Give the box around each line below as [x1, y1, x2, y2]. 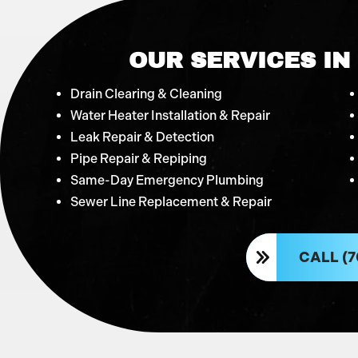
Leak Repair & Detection [70, 129, 214, 145]
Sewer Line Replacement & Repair [70, 193, 272, 209]
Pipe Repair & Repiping [70, 150, 207, 166]
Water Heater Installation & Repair [70, 107, 270, 123]
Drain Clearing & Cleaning [70, 86, 222, 101]
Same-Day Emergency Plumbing [70, 172, 264, 188]
